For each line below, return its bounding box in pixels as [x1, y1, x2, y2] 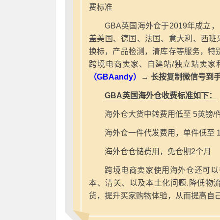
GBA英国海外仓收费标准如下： [105, 91, 217, 100]
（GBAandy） [89, 72, 141, 81]
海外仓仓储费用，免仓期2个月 [105, 147, 211, 156]
